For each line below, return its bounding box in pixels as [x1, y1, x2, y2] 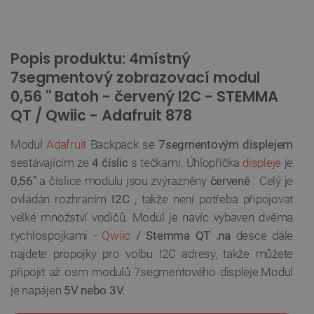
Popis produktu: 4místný [11, 48, 191, 69]
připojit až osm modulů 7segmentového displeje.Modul [11, 264, 293, 279]
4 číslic [92, 155, 128, 170]
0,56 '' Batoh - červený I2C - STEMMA [11, 86, 278, 107]
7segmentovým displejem [158, 137, 293, 151]
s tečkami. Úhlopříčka [128, 155, 243, 170]
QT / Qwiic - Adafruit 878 [11, 104, 192, 125]
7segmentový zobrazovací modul [11, 67, 260, 88]
